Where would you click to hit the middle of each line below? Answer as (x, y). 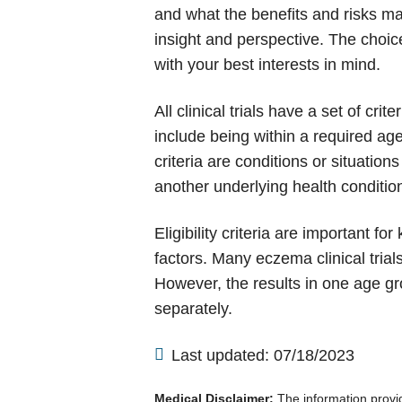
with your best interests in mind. (267, 65)
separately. (193, 309)
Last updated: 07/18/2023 (263, 355)
